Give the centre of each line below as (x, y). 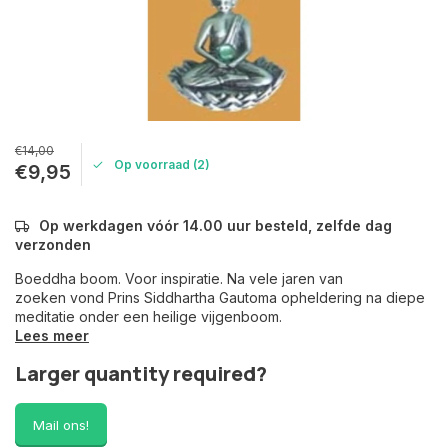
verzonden (53, 244)
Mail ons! (61, 425)
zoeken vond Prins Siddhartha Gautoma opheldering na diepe (220, 297)
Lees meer (52, 335)
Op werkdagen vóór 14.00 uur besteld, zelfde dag (215, 225)
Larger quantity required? (141, 373)
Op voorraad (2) (162, 164)
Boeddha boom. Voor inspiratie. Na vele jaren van (179, 278)
